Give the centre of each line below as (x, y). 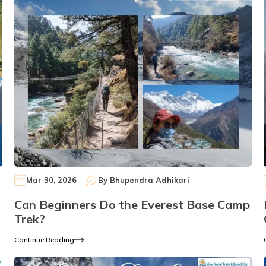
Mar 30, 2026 (51, 180)
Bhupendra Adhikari (149, 180)
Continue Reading (44, 240)
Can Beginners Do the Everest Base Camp (132, 205)
